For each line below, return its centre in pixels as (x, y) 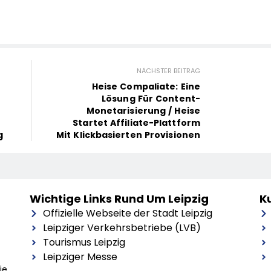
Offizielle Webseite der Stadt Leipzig (128, 214)
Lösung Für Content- (151, 99)
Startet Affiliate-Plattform (136, 123)
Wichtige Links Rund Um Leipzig (119, 199)
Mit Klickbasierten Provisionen (129, 135)
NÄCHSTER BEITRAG (168, 71)
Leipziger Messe (80, 257)
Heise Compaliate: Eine (146, 87)
